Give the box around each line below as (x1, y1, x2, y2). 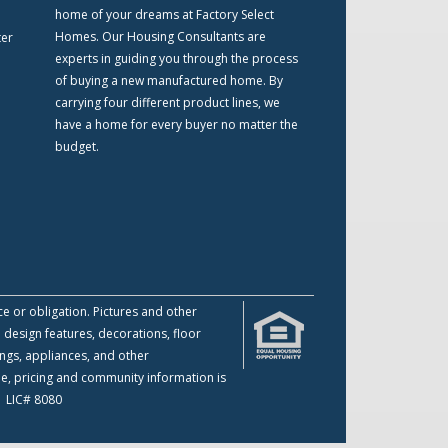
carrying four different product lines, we (54, 93, 280, 111)
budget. (54, 137, 99, 155)
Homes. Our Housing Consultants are (54, 27, 266, 45)
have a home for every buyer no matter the (54, 115, 298, 133)
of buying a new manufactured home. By (54, 71, 283, 89)
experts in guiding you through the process (54, 49, 298, 67)
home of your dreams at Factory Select (54, 5, 274, 23)
